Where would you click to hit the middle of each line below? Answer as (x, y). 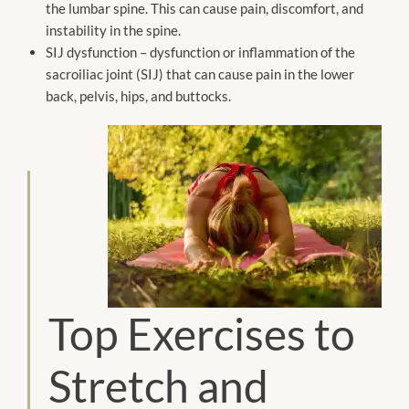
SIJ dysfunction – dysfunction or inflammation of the (200, 52)
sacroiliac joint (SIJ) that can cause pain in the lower (200, 73)
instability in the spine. (113, 30)
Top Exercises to (202, 333)
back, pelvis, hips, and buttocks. (138, 95)
